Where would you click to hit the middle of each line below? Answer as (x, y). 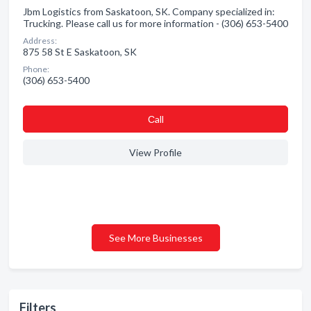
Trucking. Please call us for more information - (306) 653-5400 (155, 23)
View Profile (155, 152)
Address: (40, 41)
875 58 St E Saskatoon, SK (80, 52)
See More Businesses (155, 238)
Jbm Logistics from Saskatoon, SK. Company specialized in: (149, 11)
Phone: (36, 69)
